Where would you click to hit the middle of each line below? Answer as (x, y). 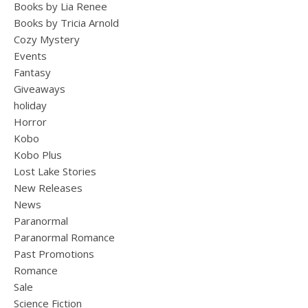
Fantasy (32, 73)
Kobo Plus (38, 155)
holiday (30, 106)
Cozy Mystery (47, 40)
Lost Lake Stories (55, 172)
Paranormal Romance (64, 238)
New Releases (48, 188)
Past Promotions (54, 254)
